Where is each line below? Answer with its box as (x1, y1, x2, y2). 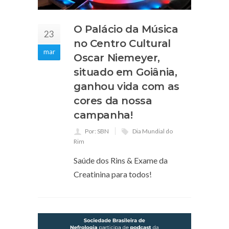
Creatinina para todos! (74, 169, 152, 179)
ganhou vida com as (74, 80, 179, 93)
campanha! (74, 109, 133, 122)
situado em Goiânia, (74, 66, 177, 79)
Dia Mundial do (132, 127, 173, 135)
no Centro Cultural (74, 37, 171, 50)
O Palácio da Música (74, 23, 178, 36)
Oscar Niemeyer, (74, 52, 161, 64)
